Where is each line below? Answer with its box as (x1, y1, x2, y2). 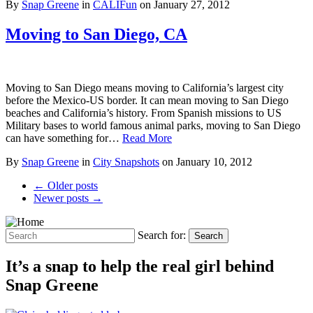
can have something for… (6, 132, 122, 145)
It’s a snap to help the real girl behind (6, 256, 274, 275)
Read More (122, 132, 172, 145)
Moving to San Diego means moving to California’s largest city (6, 82, 284, 94)
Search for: (138, 229, 186, 242)
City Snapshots (93, 156, 159, 168)
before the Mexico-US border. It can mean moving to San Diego (6, 94, 289, 107)
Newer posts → (34, 192, 103, 205)
